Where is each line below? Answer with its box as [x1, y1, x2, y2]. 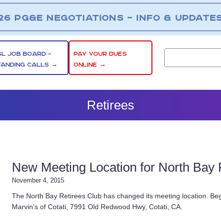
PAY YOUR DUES [74, 50, 127, 58]
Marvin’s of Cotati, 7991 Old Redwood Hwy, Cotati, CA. [12, 203, 183, 211]
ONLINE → [74, 61, 107, 69]
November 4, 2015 [12, 177, 64, 184]
